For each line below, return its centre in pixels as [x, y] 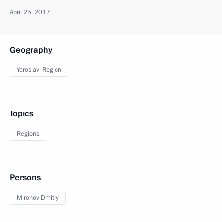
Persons [25, 178]
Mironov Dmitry [38, 198]
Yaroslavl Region [39, 70]
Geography [31, 50]
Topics [22, 114]
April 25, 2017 [30, 12]
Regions [28, 134]
